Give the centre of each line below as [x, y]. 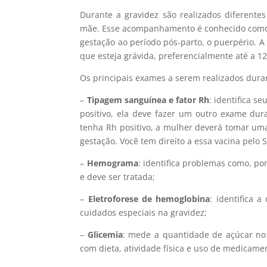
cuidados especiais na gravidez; [144, 212]
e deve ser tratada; [118, 176]
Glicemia [105, 234]
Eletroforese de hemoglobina [149, 198]
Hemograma [112, 163]
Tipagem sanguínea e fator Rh [148, 100]
